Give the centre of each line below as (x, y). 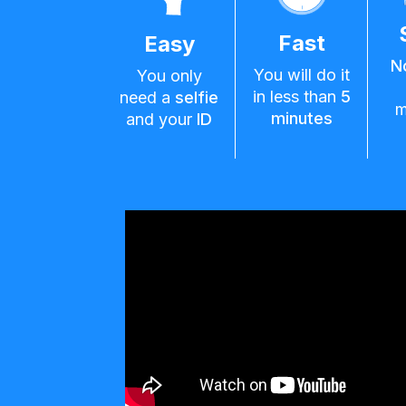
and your (161, 119)
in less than (296, 96)
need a (147, 97)
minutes (301, 118)
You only (169, 76)
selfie (197, 97)
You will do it (301, 74)
